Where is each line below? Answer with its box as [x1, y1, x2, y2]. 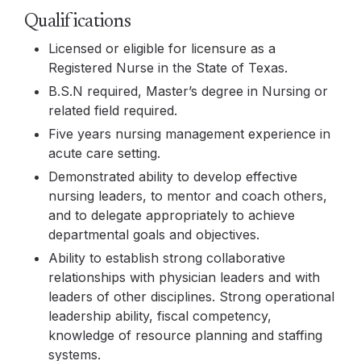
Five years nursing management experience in [48, 126, 330, 142]
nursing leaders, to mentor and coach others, [48, 188, 327, 204]
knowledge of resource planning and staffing [48, 327, 322, 343]
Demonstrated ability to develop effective [48, 168, 297, 185]
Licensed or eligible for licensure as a [48, 40, 276, 56]
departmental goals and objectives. [48, 226, 259, 243]
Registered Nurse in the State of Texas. [48, 60, 288, 76]
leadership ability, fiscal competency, [48, 308, 272, 324]
